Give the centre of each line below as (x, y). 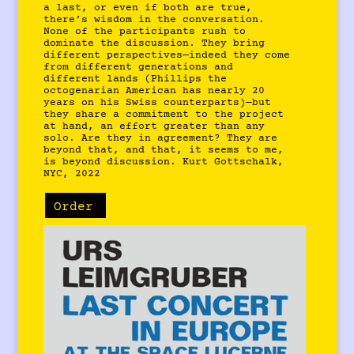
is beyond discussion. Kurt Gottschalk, (164, 162)
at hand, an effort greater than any (154, 126)
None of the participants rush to (145, 32)
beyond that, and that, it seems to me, (164, 150)
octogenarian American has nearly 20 (154, 91)
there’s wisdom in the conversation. (154, 20)
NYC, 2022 (72, 174)
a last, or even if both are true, (148, 8)
